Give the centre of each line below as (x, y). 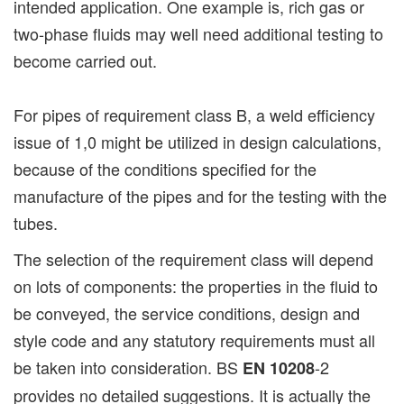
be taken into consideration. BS (128, 367)
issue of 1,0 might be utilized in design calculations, (197, 142)
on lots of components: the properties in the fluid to (196, 286)
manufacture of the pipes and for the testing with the (200, 196)
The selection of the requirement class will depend (193, 259)
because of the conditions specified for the (165, 169)
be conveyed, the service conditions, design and (187, 313)
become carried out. (85, 61)
